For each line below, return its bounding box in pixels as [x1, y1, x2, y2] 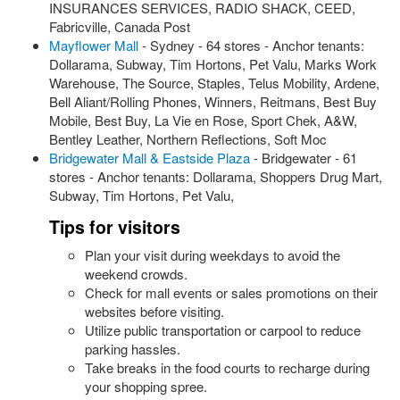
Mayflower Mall [49, 36, 138, 54]
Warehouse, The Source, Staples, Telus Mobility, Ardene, [49, 73, 379, 92]
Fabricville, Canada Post [49, 17, 190, 36]
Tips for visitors [49, 214, 180, 239]
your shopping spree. [85, 377, 207, 396]
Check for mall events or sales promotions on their [85, 283, 378, 302]
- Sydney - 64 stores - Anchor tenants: [138, 36, 364, 54]
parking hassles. [85, 339, 180, 358]
